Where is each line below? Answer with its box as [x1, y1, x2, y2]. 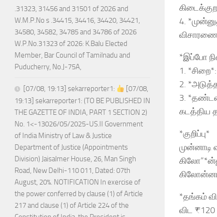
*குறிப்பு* [179, 128, 210, 139]
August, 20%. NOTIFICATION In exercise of [15, 178, 140, 187]
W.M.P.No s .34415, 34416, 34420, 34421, [15, 16, 140, 25]
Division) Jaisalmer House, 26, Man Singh [15, 155, 136, 164]
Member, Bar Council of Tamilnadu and [15, 51, 130, 60]
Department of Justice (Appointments [15, 143, 128, 152]
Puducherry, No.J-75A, [15, 62, 81, 72]
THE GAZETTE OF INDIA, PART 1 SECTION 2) [15, 108, 147, 117]
